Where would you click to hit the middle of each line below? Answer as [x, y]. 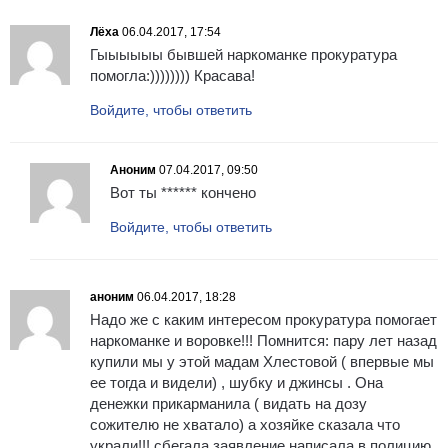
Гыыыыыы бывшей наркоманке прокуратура [243, 55]
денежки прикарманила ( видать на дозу [228, 404]
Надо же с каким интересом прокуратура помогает [263, 320]
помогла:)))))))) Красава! [172, 76]
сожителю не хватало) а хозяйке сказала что [245, 425]
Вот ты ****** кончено [183, 193]
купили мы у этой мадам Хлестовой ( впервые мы [262, 362]
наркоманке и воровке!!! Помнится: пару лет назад [263, 341]
